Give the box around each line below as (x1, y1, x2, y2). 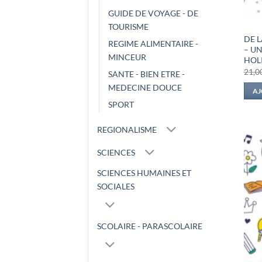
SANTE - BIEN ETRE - (108, 69, 185, 80)
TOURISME (108, 22, 149, 32)
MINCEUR (108, 52, 146, 63)
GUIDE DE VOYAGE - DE (108, 8, 198, 19)
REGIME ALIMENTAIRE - (108, 39, 198, 49)
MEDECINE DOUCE (108, 82, 182, 93)
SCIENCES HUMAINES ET (97, 168, 191, 178)
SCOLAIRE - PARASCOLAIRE (97, 220, 202, 231)
